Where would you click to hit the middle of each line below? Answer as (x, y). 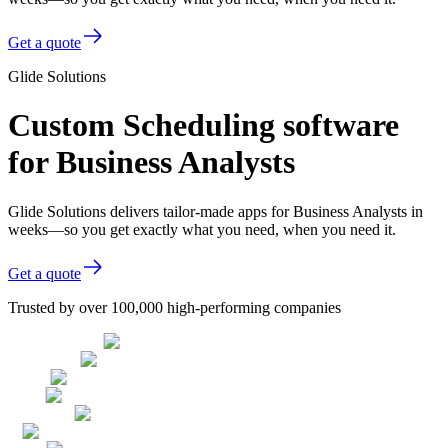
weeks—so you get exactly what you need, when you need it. (202, 229)
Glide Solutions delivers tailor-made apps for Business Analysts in (215, 211)
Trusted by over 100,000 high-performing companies (174, 307)
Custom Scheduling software (203, 125)
